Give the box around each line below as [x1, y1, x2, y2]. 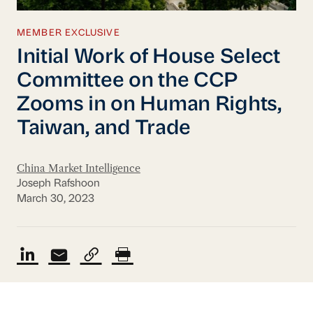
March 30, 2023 [16, 194, 94, 205]
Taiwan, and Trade [16, 118, 191, 139]
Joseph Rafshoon [16, 177, 100, 189]
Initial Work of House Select [16, 47, 280, 68]
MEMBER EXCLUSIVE [16, 29, 120, 38]
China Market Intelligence [16, 161, 140, 175]
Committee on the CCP [16, 71, 239, 92]
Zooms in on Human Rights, [16, 94, 282, 115]
